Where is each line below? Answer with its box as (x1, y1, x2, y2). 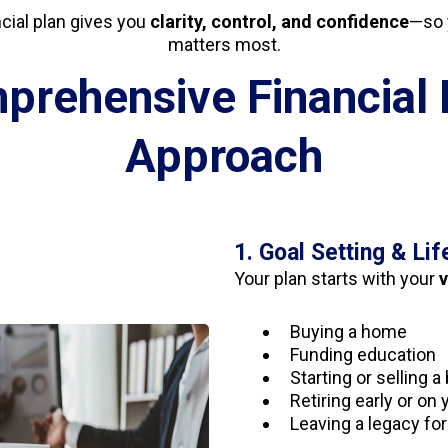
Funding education (289, 344, 436, 365)
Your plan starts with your (233, 268, 439, 289)
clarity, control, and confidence (149, 11, 409, 32)
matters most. (167, 34, 281, 55)
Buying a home (289, 321, 407, 342)
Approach (125, 129, 323, 183)
